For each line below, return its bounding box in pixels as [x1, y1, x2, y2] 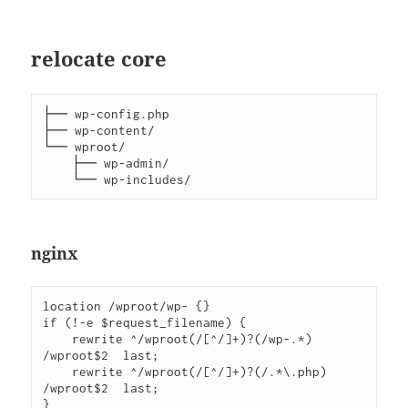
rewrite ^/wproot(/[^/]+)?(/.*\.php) [43, 364, 73, 380]
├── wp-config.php [43, 107, 170, 122]
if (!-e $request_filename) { [43, 315, 248, 331]
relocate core [31, 45, 168, 73]
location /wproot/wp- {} [43, 299, 211, 314]
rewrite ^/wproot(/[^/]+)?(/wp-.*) [43, 331, 73, 347]
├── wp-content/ [43, 123, 156, 138]
